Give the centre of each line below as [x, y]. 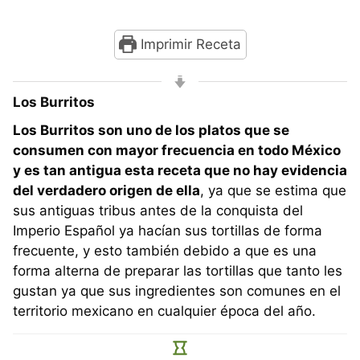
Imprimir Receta [189, 44]
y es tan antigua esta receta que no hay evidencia [180, 170]
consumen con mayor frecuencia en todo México [177, 150]
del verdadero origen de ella [106, 190]
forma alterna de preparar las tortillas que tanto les [178, 270]
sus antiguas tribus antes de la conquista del [158, 210]
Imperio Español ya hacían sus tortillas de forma [168, 230]
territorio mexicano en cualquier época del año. [166, 311]
